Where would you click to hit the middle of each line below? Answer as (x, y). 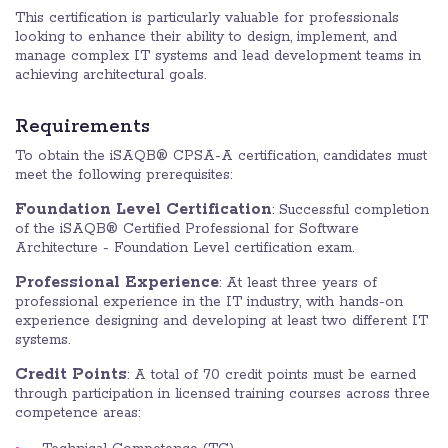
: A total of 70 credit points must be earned (271, 375)
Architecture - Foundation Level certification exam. (184, 248)
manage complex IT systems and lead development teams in (218, 56)
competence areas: (77, 413)
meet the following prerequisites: (123, 175)
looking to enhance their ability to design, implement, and (206, 37)
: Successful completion (350, 210)
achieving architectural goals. (110, 75)
